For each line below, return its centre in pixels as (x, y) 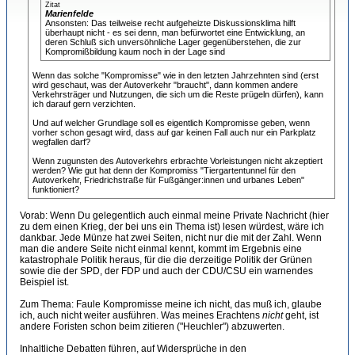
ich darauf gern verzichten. (84, 104)
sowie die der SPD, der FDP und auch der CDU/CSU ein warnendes (166, 271)
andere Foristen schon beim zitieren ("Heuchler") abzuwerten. (152, 326)
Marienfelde (69, 13)
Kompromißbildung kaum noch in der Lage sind (135, 52)
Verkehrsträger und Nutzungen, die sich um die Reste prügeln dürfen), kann (178, 94)
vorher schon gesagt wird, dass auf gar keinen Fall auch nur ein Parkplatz (174, 132)
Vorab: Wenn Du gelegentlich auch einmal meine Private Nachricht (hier (174, 216)
